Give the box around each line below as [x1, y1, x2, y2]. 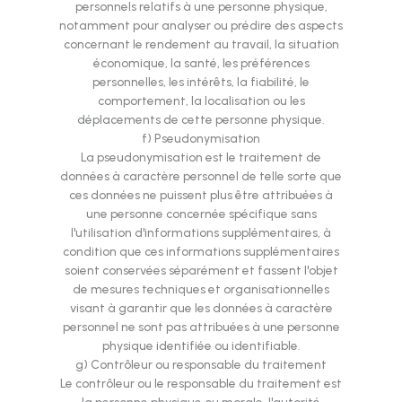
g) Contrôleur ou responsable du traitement [75, 357, 327, 372]
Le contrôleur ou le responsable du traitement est [60, 376, 342, 391]
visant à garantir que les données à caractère [69, 301, 333, 316]
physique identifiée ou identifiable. [101, 338, 301, 354]
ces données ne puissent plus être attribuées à [69, 188, 333, 203]
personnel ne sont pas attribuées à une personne [62, 319, 340, 335]
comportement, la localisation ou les [97, 93, 305, 109]
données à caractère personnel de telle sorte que [60, 169, 342, 184]
